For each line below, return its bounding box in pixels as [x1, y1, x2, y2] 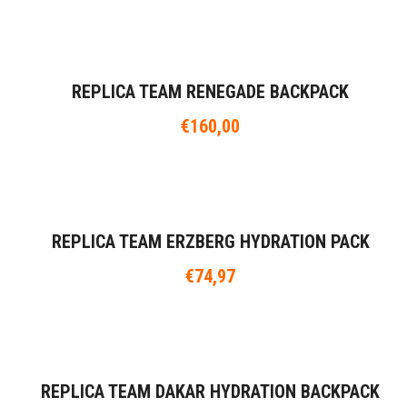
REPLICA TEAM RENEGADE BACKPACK [72, 81, 349, 104]
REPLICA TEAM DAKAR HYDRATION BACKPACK [41, 381, 380, 403]
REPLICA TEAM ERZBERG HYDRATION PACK [51, 231, 370, 253]
